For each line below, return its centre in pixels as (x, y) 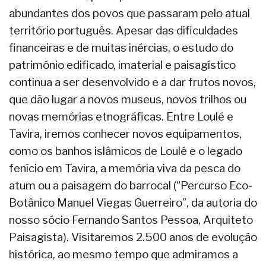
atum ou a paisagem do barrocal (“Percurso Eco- (131, 185)
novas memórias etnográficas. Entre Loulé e (121, 116)
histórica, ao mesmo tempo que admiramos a (123, 254)
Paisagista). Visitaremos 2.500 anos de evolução (133, 237)
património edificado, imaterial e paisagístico (122, 65)
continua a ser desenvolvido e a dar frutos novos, (132, 82)
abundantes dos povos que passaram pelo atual (129, 13)
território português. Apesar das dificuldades (123, 30)
